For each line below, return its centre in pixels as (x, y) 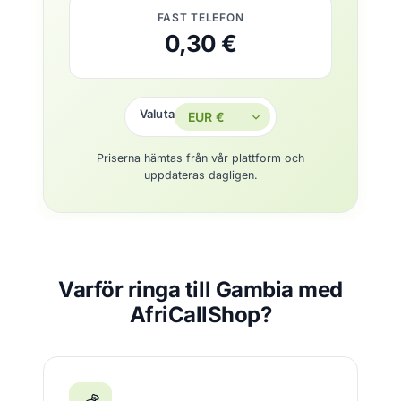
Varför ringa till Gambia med (200, 290)
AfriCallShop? (200, 315)
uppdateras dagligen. (200, 175)
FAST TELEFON (200, 17)
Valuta (157, 114)
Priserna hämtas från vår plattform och (200, 158)
